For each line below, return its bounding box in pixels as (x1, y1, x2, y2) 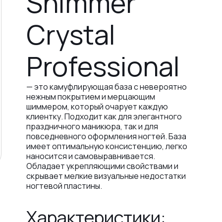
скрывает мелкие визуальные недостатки (26, 170, 186, 181)
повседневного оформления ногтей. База (26, 131, 186, 142)
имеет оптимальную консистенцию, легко (26, 141, 187, 152)
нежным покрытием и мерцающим (26, 91, 155, 102)
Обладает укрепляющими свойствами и (26, 161, 178, 171)
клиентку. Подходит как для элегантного (26, 111, 182, 122)
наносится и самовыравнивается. (26, 151, 155, 162)
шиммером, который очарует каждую (26, 101, 168, 112)
